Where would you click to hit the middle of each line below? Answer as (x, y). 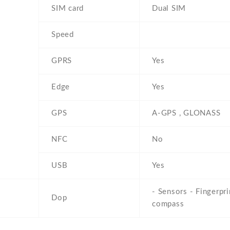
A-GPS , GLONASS (186, 113)
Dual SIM (169, 9)
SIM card (68, 9)
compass (168, 204)
